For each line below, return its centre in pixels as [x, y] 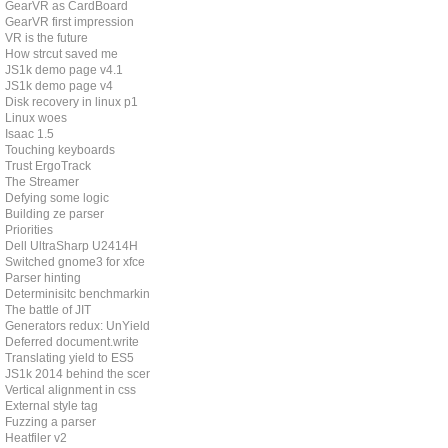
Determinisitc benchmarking [81, 294]
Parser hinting [43, 278]
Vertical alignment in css [70, 390]
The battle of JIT [48, 310]
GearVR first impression [69, 22]
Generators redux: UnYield [77, 326]
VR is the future [46, 38]
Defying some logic [57, 198]
